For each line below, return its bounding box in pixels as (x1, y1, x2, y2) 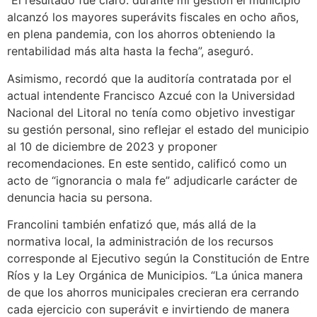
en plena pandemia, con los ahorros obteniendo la (7, 27, 275, 42)
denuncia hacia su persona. (7, 190, 152, 204)
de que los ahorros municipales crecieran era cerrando (7, 285, 299, 300)
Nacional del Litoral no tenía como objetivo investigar (7, 105, 295, 120)
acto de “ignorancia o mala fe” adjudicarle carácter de (7, 173, 297, 188)
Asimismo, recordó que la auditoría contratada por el (7, 71, 292, 86)
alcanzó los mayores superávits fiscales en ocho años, (7, 10, 299, 25)
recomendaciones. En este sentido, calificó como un (7, 156, 287, 171)
